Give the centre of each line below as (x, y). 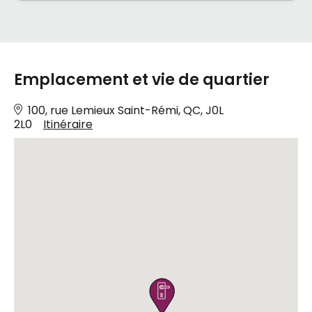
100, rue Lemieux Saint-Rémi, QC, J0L (126, 111)
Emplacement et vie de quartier (142, 80)
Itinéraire (68, 125)
